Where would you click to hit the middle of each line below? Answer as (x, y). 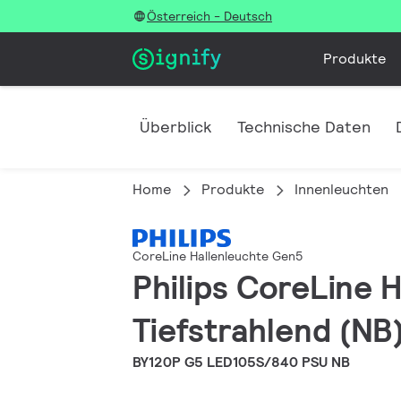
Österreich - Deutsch (209, 16)
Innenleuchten (341, 189)
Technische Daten (304, 127)
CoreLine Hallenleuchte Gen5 (218, 256)
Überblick (176, 127)
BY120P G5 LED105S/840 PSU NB (241, 363)
